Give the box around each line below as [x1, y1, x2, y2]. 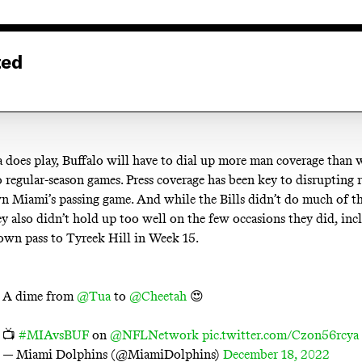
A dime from [2, 288, 78, 304]
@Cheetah [129, 288, 187, 304]
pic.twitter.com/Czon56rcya [202, 326, 360, 343]
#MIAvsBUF [19, 326, 90, 343]
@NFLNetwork [110, 326, 200, 343]
